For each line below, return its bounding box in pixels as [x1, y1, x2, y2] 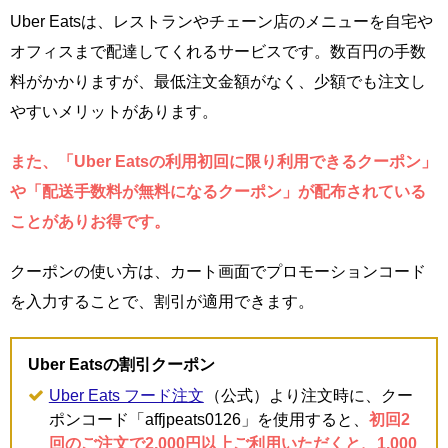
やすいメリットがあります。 [10, 102, 218, 120]
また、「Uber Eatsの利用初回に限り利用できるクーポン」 [10, 152, 437, 170]
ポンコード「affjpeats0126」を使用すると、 [48, 410, 369, 428]
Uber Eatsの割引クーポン [28, 355, 215, 373]
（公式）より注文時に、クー [204, 386, 413, 404]
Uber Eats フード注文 [48, 386, 204, 404]
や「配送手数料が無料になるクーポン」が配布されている [10, 182, 426, 200]
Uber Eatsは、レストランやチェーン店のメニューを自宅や [10, 12, 433, 30]
